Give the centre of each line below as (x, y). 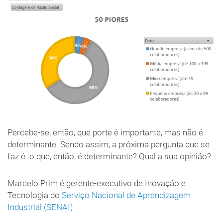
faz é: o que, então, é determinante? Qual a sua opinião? (109, 157)
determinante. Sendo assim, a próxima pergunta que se (109, 145)
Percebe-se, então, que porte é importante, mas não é (105, 133)
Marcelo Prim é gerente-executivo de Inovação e (97, 183)
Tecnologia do (35, 195)
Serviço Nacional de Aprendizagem (126, 195)
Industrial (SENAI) (40, 207)
